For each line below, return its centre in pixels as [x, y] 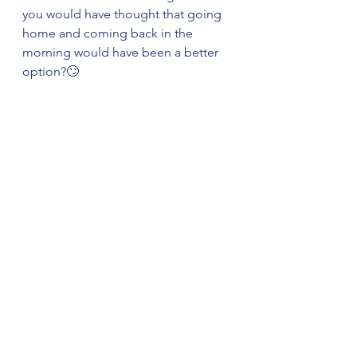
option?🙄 [51, 71]
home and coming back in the [109, 33]
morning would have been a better [122, 52]
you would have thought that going [124, 14]
